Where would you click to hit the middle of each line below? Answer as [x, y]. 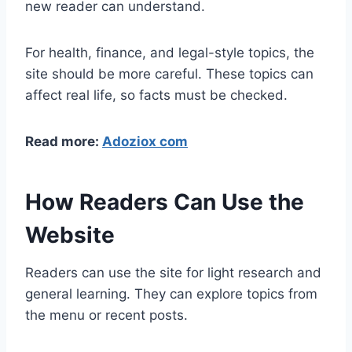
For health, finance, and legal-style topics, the [170, 53]
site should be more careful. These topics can [169, 74]
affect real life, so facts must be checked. [156, 95]
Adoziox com [145, 141]
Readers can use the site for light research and [173, 273]
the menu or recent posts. [106, 315]
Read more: [64, 141]
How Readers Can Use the [165, 202]
